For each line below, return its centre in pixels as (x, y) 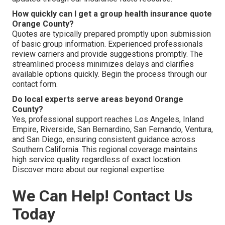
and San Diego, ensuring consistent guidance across (104, 139)
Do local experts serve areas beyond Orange (98, 99)
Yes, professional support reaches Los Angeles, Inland (108, 119)
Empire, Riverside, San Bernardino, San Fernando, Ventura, (113, 129)
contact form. (35, 84)
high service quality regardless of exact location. (97, 159)
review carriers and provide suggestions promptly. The (107, 54)
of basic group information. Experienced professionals (107, 44)
